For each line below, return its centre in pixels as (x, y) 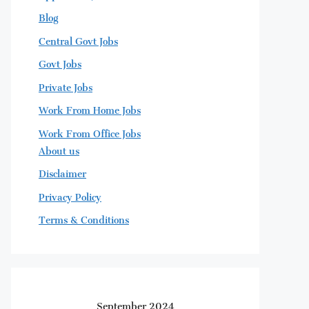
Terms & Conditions (84, 218)
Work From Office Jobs (90, 131)
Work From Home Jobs (90, 108)
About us (59, 148)
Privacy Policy (70, 195)
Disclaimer (62, 171)
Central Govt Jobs (78, 39)
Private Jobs (66, 85)
